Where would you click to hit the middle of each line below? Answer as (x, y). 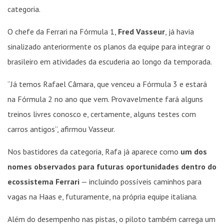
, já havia (179, 31)
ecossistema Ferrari (43, 181)
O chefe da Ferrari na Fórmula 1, (63, 31)
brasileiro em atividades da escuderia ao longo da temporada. (110, 61)
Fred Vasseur (141, 31)
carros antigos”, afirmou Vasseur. (61, 129)
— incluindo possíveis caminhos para (140, 181)
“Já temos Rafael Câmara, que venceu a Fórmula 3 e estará (107, 84)
